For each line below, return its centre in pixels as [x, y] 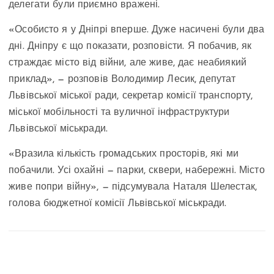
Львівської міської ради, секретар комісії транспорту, [131, 96]
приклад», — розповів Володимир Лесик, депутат [122, 79]
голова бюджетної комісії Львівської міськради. [118, 203]
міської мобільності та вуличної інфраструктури [119, 112]
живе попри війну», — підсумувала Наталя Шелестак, [133, 187]
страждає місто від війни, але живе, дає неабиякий [128, 63]
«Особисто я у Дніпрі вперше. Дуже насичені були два [137, 30]
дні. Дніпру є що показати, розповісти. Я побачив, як [130, 46]
